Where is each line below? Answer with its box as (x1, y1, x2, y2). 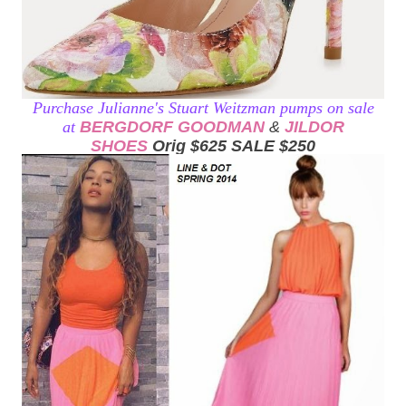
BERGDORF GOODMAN (79, 118, 265, 136)
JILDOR (284, 118, 344, 136)
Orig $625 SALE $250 (148, 137, 315, 155)
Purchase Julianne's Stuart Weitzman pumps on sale (32, 99, 374, 117)
